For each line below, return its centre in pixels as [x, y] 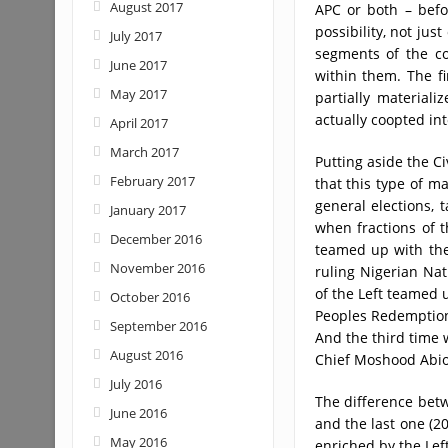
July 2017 [135, 36]
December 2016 [155, 239]
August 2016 [146, 355]
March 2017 [144, 152]
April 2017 [138, 123]
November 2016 [157, 268]
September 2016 [158, 326]
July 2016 [135, 384]
